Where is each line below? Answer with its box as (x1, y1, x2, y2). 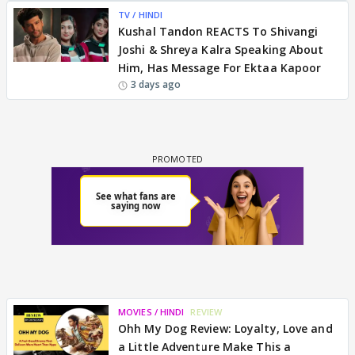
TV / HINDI (118, 9, 162, 21)
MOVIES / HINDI (118, 306, 185, 318)
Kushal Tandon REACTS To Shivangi (118, 24, 319, 39)
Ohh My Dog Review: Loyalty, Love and (118, 321, 333, 336)
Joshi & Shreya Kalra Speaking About (118, 42, 324, 57)
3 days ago (131, 78, 181, 91)
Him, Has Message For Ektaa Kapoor (118, 60, 322, 75)
